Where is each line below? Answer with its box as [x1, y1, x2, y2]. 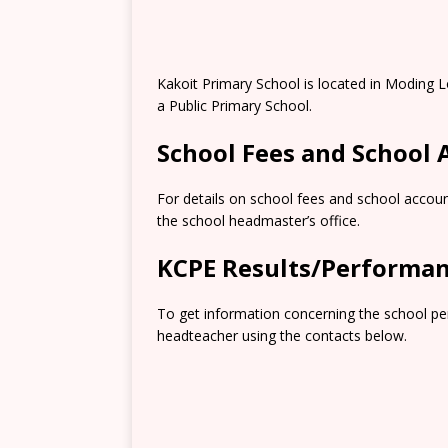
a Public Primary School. [157, 96, 312, 115]
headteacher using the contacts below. [157, 326, 407, 345]
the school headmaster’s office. [157, 211, 360, 230]
